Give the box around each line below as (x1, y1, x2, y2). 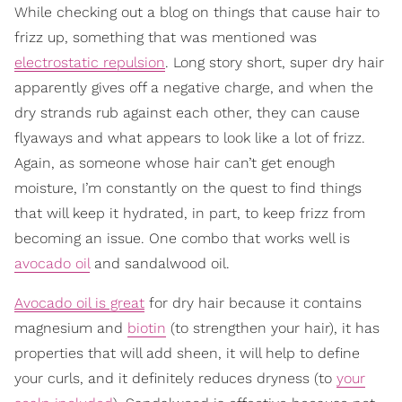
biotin (127, 319, 166, 337)
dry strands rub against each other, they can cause (14, 104, 360, 122)
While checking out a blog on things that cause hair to (14, 4, 380, 22)
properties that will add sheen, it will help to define (14, 345, 360, 363)
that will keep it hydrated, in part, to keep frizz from (14, 205, 365, 223)
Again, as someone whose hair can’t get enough (14, 154, 336, 172)
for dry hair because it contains (144, 294, 362, 312)
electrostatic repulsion (14, 54, 165, 72)
